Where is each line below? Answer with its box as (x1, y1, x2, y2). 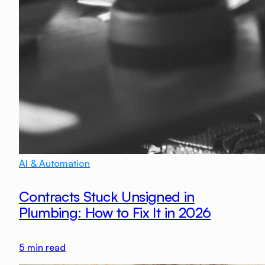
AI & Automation (19, 157, 90, 170)
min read (25, 241, 66, 253)
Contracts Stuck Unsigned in (19, 188, 195, 206)
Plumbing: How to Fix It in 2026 (19, 203, 211, 222)
